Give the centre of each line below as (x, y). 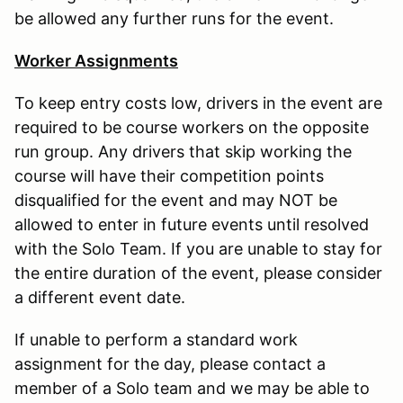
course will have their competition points (169, 175)
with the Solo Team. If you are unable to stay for (198, 248)
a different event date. (100, 297)
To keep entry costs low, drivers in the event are (198, 103)
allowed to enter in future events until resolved (192, 224)
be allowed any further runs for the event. (174, 18)
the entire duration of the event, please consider (198, 273)
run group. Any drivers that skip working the (183, 151)
